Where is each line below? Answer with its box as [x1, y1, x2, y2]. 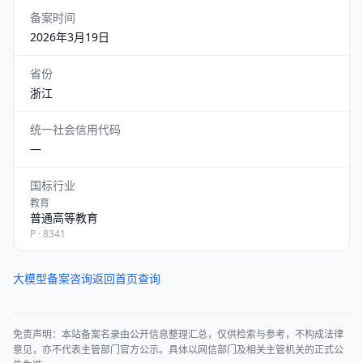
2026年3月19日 [30, 29, 109, 45]
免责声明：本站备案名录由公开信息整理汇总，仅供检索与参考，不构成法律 [13, 327, 344, 341]
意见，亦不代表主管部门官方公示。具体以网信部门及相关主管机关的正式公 [13, 343, 344, 357]
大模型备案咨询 [13, 271, 92, 286]
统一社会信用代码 [30, 122, 121, 137]
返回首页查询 [92, 271, 160, 286]
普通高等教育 [30, 210, 98, 225]
